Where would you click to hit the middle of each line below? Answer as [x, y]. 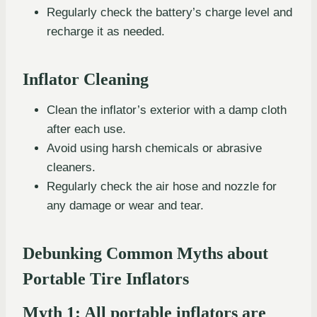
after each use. [86, 129]
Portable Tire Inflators [106, 278]
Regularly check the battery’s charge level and [169, 12]
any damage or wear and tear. [125, 205]
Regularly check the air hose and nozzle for [162, 186]
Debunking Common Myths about [145, 253]
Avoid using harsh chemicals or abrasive [154, 148]
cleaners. [71, 167]
